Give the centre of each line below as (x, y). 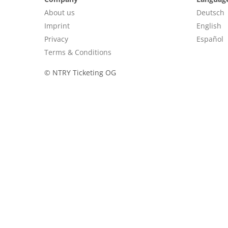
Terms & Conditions (78, 52)
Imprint (57, 26)
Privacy (56, 39)
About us (60, 12)
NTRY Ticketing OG (83, 73)
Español (210, 39)
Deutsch (210, 12)
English (209, 26)
